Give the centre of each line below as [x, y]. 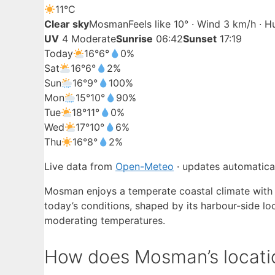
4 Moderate [87, 39]
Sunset [200, 39]
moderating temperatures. [105, 221]
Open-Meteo [145, 167]
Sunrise [134, 39]
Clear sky [67, 24]
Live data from [80, 167]
